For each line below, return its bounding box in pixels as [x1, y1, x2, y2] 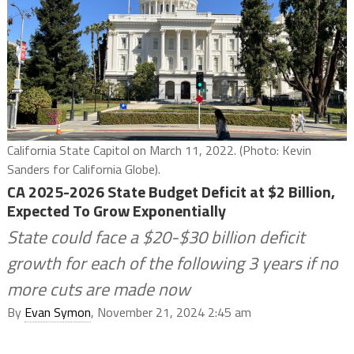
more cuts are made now [6, 276, 190, 303]
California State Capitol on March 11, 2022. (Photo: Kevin [6, 141, 311, 160]
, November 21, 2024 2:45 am [90, 303, 251, 322]
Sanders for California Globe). [6, 160, 160, 179]
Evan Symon [24, 303, 91, 322]
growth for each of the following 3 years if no [6, 250, 338, 277]
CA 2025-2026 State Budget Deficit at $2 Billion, [6, 179, 335, 205]
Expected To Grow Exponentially [6, 198, 226, 224]
